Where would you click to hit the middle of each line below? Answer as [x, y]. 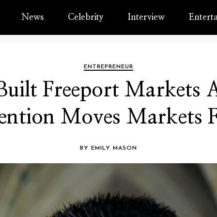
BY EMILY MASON [108, 148]
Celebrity [86, 17]
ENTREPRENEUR [108, 67]
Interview [147, 17]
